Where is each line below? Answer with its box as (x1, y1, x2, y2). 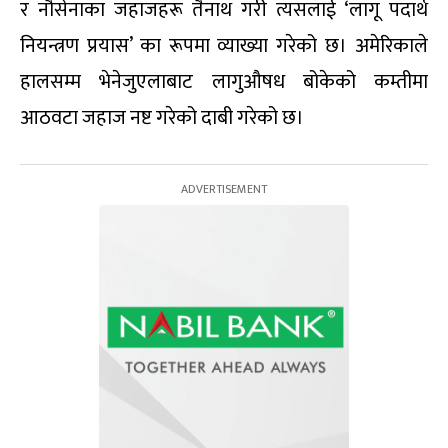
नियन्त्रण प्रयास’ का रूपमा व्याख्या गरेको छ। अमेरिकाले (20, 29, 428, 63)
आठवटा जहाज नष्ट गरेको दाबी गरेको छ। (20, 101, 304, 135)
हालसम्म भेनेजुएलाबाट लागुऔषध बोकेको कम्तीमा (20, 65, 428, 99)
